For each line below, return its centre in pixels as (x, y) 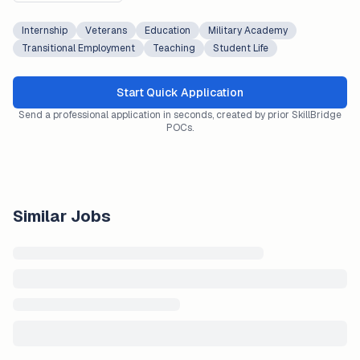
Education (168, 31)
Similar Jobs (62, 216)
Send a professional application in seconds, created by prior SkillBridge (180, 115)
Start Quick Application (180, 92)
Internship (45, 31)
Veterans (106, 31)
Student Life (241, 48)
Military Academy (248, 31)
